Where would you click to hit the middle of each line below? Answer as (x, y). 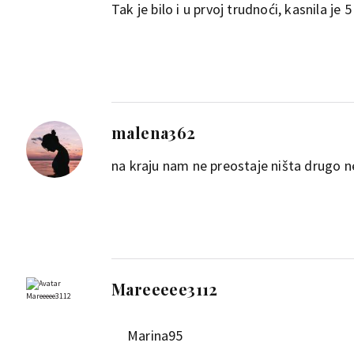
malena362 (154, 132)
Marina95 (155, 335)
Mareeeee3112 (165, 289)
